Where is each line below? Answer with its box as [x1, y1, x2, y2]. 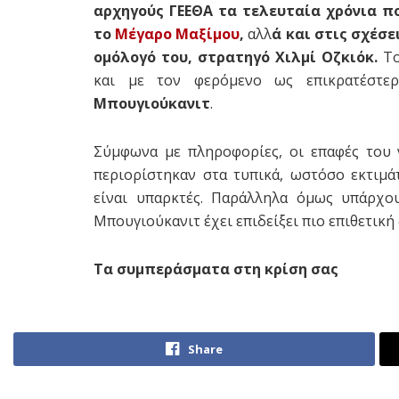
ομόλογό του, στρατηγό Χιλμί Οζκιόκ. [94, 46, 378, 67]
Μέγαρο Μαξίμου [115, 23, 240, 44]
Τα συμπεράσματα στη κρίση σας [94, 258, 338, 279]
